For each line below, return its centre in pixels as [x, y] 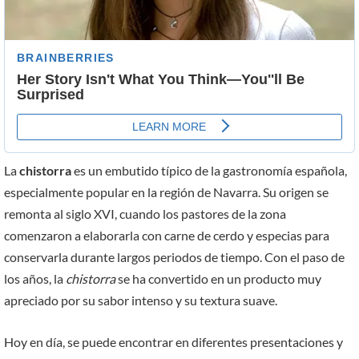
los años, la [35, 279]
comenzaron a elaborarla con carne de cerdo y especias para [167, 236]
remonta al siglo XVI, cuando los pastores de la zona [145, 214]
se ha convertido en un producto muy [218, 279]
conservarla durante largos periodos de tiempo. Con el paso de [174, 257]
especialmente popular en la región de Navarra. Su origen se [166, 192]
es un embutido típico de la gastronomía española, [209, 171]
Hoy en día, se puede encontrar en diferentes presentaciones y [173, 341]
